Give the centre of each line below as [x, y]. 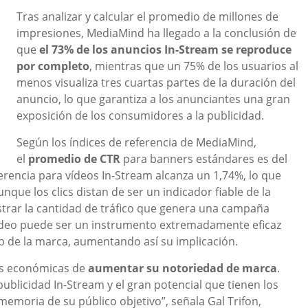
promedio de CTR [74, 159]
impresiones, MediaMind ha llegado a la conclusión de [156, 33]
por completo [53, 66]
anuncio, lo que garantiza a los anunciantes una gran [153, 99]
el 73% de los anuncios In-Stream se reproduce [165, 49]
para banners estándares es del [204, 159]
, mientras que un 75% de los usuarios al [194, 66]
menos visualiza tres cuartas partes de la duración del [156, 82]
